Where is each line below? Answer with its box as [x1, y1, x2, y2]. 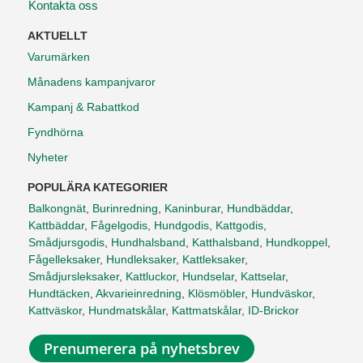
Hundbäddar [227, 202, 290, 216]
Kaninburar [164, 202, 220, 216]
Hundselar [182, 270, 234, 284]
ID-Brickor [248, 304, 299, 318]
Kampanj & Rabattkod [28, 100, 139, 114]
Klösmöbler [188, 287, 245, 301]
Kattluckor [126, 270, 176, 284]
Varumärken [28, 50, 90, 64]
